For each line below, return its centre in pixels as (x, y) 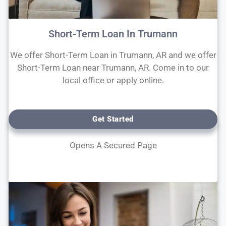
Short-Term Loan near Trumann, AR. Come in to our (113, 67)
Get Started (113, 119)
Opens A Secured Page (113, 146)
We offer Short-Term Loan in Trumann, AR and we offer (113, 55)
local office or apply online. (113, 80)
